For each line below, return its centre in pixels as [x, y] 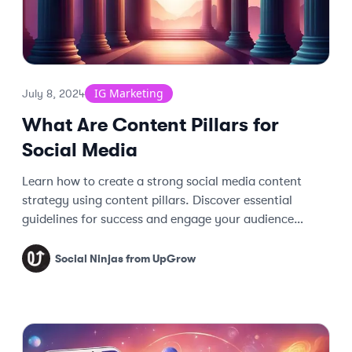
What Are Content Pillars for [150, 125]
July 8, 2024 [53, 93]
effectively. [53, 238]
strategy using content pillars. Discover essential [157, 200]
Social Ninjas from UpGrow [125, 258]
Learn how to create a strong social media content [162, 181]
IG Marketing [129, 93]
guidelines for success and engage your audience [158, 219]
